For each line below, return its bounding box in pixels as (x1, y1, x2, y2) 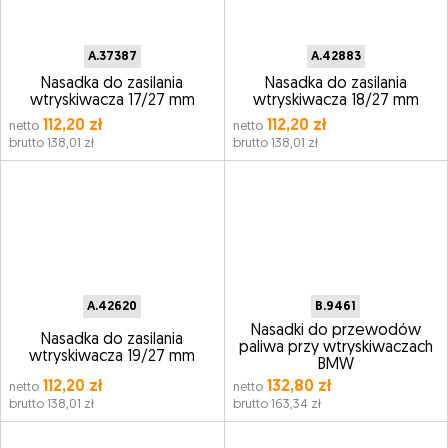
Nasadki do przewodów (250, 323, 421, 339)
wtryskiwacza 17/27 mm (29, 93, 195, 109)
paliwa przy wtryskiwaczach (238, 340, 433, 356)
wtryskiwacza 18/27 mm (252, 93, 419, 109)
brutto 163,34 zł (232, 398, 321, 411)
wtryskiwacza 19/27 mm (29, 348, 196, 365)
